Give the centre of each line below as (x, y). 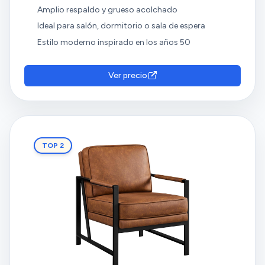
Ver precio (128, 75)
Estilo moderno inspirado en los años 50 (114, 42)
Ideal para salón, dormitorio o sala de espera (121, 26)
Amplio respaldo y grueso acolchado (107, 9)
